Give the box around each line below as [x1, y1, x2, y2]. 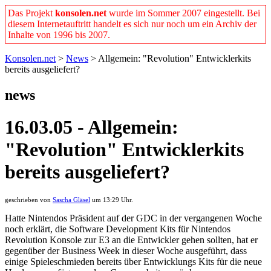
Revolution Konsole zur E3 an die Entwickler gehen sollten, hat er [5, 234, 258, 245]
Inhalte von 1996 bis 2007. [8, 30, 110, 40]
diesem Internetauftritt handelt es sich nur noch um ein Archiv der [8, 19, 256, 29]
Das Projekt [8, 8, 55, 18]
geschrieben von [5, 196, 53, 203]
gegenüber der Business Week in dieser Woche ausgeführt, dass [5, 245, 247, 256]
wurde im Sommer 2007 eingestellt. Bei [106, 8, 260, 18]
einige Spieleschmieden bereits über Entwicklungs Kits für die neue [5, 256, 262, 267]
